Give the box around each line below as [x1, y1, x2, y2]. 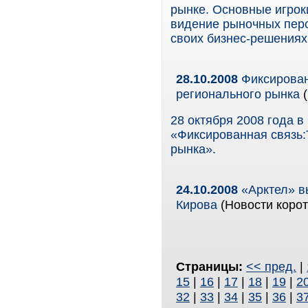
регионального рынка [176, 87, 300, 101]
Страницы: [176, 259, 246, 274]
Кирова [176, 197, 217, 212]
